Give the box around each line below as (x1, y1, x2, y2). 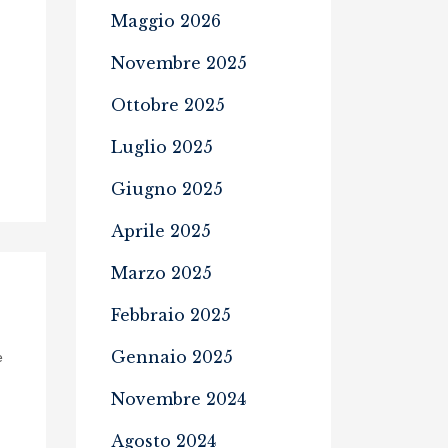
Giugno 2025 (111, 179, 223, 199)
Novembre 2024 (111, 389, 246, 409)
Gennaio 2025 (111, 347, 233, 367)
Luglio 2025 (111, 137, 213, 157)
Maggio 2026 (111, 11, 221, 31)
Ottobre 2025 (111, 95, 225, 115)
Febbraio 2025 (111, 305, 231, 325)
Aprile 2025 (111, 221, 211, 241)
